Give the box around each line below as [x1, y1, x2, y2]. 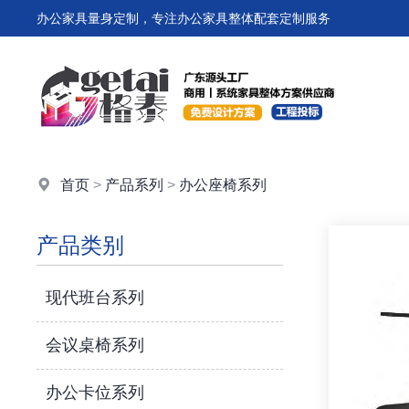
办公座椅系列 [179, 177, 267, 193]
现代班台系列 [46, 288, 145, 307]
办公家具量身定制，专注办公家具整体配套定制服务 [37, 11, 331, 26]
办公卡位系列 [46, 383, 145, 402]
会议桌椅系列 [46, 336, 145, 354]
